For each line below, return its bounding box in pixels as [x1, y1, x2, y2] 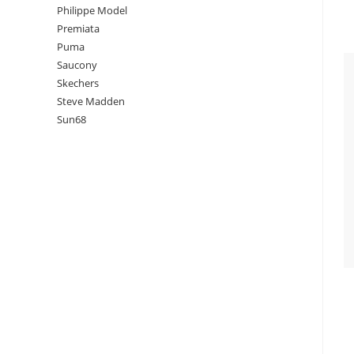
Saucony [57, 58, 97, 72]
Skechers [57, 76, 99, 90]
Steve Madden [57, 94, 125, 108]
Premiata [57, 21, 100, 36]
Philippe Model [57, 3, 127, 17]
